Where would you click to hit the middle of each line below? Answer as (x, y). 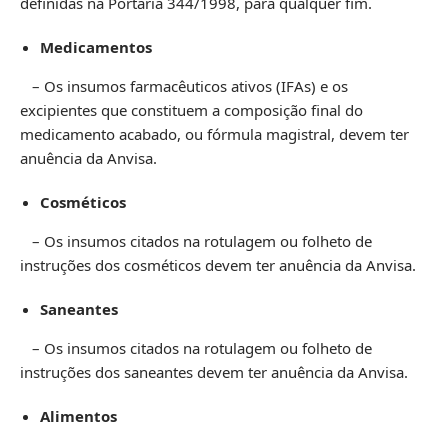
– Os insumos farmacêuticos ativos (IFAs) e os (184, 85)
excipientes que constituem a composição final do (191, 109)
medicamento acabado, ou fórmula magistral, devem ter (214, 133)
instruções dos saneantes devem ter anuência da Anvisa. (214, 371)
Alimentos (78, 415)
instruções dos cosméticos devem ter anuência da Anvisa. (218, 264)
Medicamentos (96, 46)
